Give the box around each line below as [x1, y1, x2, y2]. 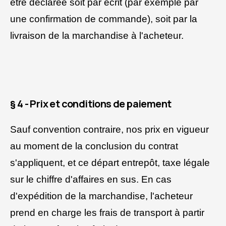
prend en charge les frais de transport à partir [10, 207, 204, 218]
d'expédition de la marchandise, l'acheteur [10, 191, 193, 202]
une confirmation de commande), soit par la [10, 14, 197, 25]
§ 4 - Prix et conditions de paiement [10, 97, 172, 111]
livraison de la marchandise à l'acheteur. [10, 30, 184, 41]
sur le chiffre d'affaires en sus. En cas [10, 174, 172, 185]
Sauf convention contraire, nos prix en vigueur [10, 124, 209, 135]
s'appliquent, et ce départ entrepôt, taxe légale [10, 157, 210, 168]
